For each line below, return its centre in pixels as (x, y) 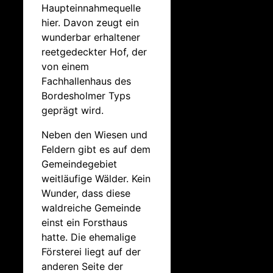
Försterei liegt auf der (91, 251)
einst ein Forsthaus (84, 222)
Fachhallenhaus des (86, 81)
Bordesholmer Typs (86, 95)
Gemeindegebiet (79, 164)
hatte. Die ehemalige (89, 237)
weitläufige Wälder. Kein (96, 178)
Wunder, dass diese (86, 193)
